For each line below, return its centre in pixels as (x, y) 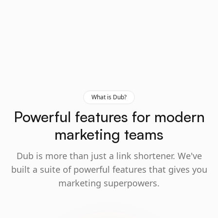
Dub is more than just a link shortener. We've (109, 156)
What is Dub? (109, 97)
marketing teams (109, 134)
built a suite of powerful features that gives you (109, 169)
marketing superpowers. (109, 183)
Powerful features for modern (109, 117)
